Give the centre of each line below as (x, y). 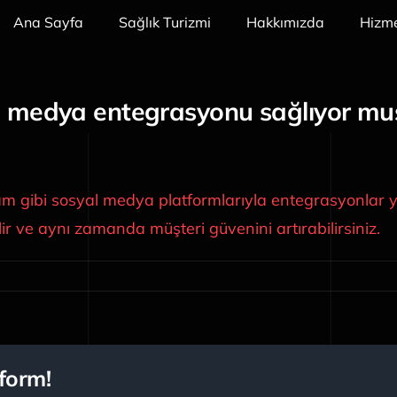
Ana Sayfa (49, 22)
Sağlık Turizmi (165, 22)
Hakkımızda (286, 22)
